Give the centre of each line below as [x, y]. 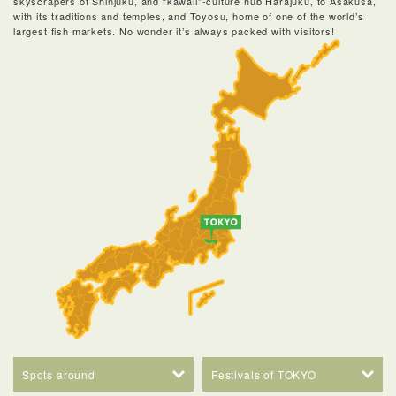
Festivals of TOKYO [264, 375]
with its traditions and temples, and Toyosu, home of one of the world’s [189, 16]
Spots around [59, 375]
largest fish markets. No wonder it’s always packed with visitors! [174, 31]
